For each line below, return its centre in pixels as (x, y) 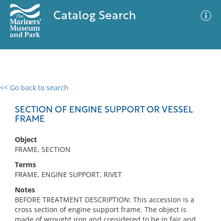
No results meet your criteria (109, 148)
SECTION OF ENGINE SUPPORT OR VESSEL (104, 110)
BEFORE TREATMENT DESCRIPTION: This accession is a (105, 200)
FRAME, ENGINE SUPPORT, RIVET (68, 174)
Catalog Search (94, 16)
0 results (22, 93)
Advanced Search (146, 96)
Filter (199, 97)
